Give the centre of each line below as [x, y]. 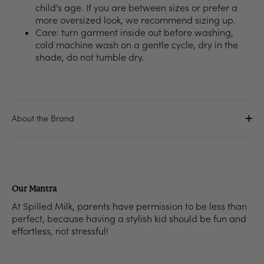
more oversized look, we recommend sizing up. [136, 20]
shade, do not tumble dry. [90, 57]
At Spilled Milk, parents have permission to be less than [129, 206]
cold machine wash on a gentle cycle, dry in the [137, 44]
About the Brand [43, 118]
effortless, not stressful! [60, 231]
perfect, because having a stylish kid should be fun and [129, 218]
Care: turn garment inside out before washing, [134, 32]
